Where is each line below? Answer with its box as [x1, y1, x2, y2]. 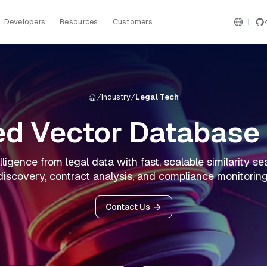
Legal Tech [135, 92, 179, 102]
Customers [112, 16, 153, 27]
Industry [101, 92, 131, 102]
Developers [4, 16, 46, 27]
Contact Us [105, 201, 150, 212]
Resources [60, 16, 98, 27]
